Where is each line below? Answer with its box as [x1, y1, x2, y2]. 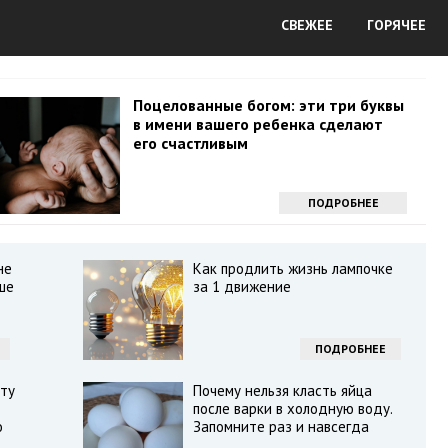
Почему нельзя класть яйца [192, 381, 372, 400]
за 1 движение [192, 277, 291, 296]
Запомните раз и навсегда [192, 417, 369, 436]
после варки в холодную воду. [192, 399, 392, 418]
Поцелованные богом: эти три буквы [132, 95, 404, 115]
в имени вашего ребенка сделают [132, 114, 383, 134]
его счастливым [132, 133, 248, 153]
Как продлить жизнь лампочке [192, 259, 393, 278]
